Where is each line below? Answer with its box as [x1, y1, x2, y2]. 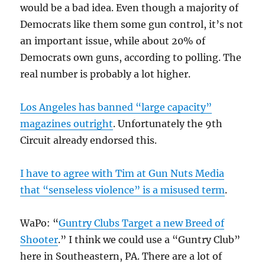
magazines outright [20, 117, 114, 130]
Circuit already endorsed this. [20, 134, 157, 146]
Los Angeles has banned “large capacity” [20, 101, 212, 113]
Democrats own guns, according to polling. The [20, 51, 242, 63]
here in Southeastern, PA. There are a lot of [20, 250, 222, 262]
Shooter [20, 233, 59, 245]
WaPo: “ [20, 216, 59, 229]
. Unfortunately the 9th [113, 117, 223, 130]
